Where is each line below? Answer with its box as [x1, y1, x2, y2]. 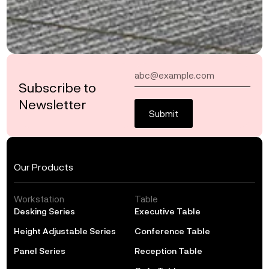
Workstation [14, 193, 65, 205]
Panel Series [14, 246, 66, 256]
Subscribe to [19, 79, 97, 95]
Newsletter [19, 96, 87, 112]
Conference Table [134, 226, 210, 237]
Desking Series [14, 206, 76, 217]
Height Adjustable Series [14, 226, 116, 237]
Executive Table [134, 206, 201, 217]
